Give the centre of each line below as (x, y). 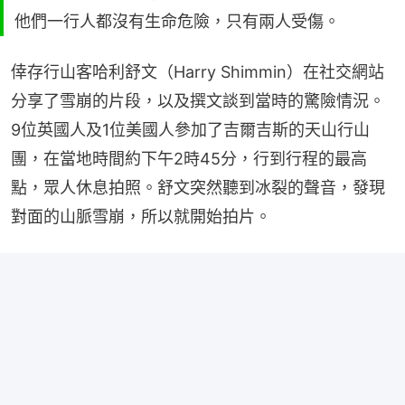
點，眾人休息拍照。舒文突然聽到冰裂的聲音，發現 (198, 188)
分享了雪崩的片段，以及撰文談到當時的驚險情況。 (198, 101)
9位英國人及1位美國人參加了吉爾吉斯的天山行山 (190, 130)
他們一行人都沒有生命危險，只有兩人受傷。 (177, 21)
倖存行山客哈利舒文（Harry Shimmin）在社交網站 (198, 72)
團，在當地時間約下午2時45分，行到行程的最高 (189, 159)
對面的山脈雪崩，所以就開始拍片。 (141, 217)
